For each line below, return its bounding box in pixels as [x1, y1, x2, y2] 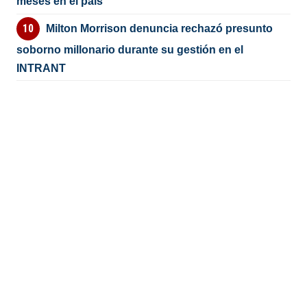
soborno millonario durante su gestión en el [16, 43, 244, 56]
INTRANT [16, 62, 66, 74]
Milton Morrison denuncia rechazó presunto [45, 22, 273, 34]
